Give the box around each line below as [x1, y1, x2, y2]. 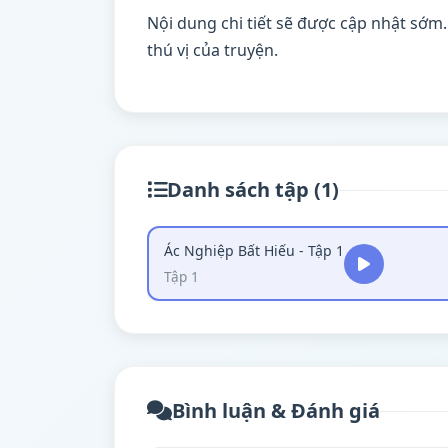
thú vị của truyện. [147, 39, 278, 61]
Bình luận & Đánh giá [172, 397, 380, 424]
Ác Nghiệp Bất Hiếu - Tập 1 [164, 241, 344, 260]
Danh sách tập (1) [167, 176, 339, 203]
